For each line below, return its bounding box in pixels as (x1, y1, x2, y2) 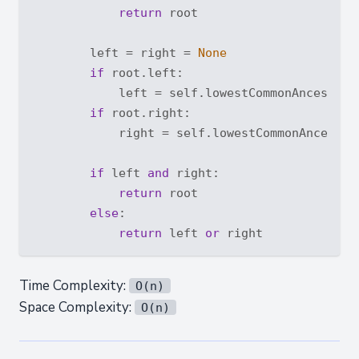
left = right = (32, 46, 198, 59)
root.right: (104, 106, 191, 119)
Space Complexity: (19, 298, 135, 317)
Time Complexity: (19, 276, 129, 295)
